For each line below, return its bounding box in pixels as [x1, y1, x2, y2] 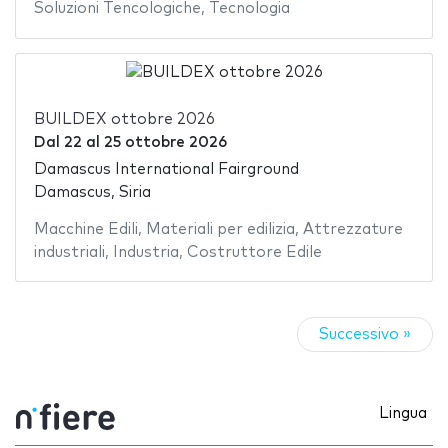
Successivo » [319, 327, 411, 343]
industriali [33, 244, 105, 260]
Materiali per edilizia [145, 221, 295, 237]
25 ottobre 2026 [103, 135, 227, 151]
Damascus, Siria [33, 184, 151, 200]
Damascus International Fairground [33, 161, 299, 177]
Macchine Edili [33, 221, 138, 237]
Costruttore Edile [186, 244, 322, 260]
